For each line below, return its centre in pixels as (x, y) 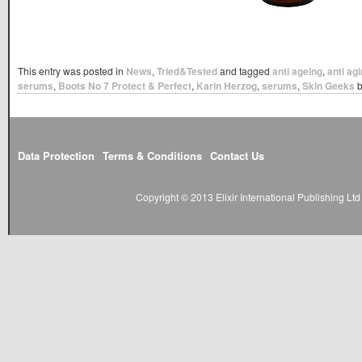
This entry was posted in (72, 70)
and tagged (245, 70)
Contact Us (237, 156)
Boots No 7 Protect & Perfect (125, 85)
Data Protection (56, 156)
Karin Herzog (227, 85)
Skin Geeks (328, 85)
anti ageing (297, 71)
